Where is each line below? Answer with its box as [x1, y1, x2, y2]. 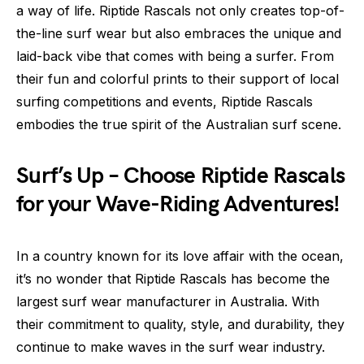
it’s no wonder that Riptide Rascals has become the [16, 271, 330, 288]
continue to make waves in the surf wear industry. [16, 339, 325, 356]
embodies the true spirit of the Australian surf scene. [16, 116, 341, 133]
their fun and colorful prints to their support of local [16, 71, 339, 88]
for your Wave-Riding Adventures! [16, 191, 340, 219]
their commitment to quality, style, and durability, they [16, 316, 344, 333]
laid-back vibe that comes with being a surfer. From [16, 48, 334, 65]
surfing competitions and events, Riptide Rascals [16, 93, 313, 110]
